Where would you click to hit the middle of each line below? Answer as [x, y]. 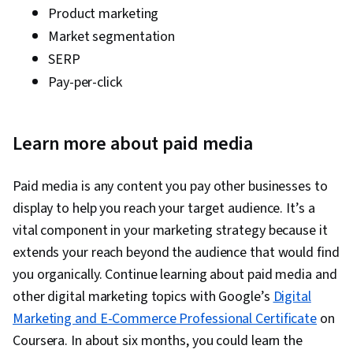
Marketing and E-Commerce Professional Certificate [165, 319]
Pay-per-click [85, 83]
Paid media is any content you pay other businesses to [170, 187]
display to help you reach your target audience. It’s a [164, 209]
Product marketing [104, 14]
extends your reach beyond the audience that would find [176, 253]
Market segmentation [112, 37]
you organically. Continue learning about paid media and [175, 275]
